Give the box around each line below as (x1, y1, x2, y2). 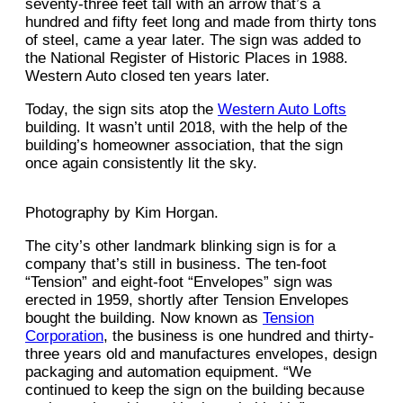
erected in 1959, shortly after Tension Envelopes (25, 291, 349, 309)
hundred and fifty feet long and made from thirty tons (25, 13, 377, 31)
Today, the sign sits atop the (25, 101, 218, 119)
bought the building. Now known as (25, 309, 263, 327)
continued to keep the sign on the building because (25, 381, 364, 399)
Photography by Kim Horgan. (25, 204, 219, 222)
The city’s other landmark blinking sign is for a (25, 237, 336, 255)
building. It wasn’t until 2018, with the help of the (25, 119, 347, 137)
